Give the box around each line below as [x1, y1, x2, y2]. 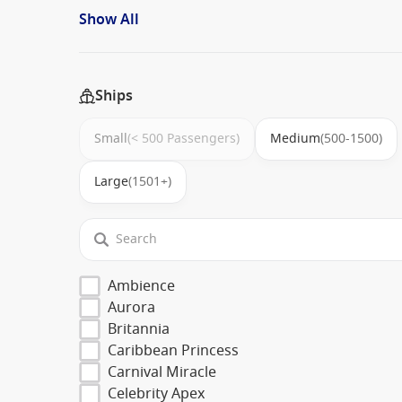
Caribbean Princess [108, 339, 239, 362]
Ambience [108, 275, 175, 297]
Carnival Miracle [108, 361, 216, 383]
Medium [270, 128, 320, 148]
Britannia [108, 318, 170, 340]
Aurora [108, 296, 155, 319]
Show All [79, 8, 139, 31]
